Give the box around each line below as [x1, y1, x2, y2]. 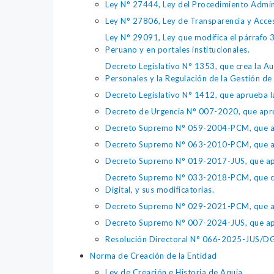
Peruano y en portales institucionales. [105, 45, 250, 55]
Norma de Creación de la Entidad [90, 251, 217, 261]
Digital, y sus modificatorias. [105, 185, 214, 195]
